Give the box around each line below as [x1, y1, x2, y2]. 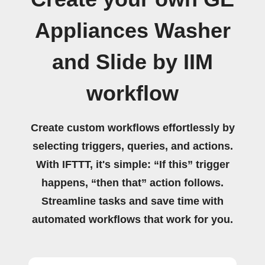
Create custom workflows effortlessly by [30, 122, 235, 134]
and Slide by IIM [52, 50, 213, 74]
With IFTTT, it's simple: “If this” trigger [35, 159, 230, 170]
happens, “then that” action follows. [41, 177, 224, 189]
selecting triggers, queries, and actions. [32, 140, 233, 152]
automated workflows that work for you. [32, 214, 233, 225]
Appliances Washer [34, 19, 231, 43]
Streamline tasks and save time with [41, 195, 224, 207]
